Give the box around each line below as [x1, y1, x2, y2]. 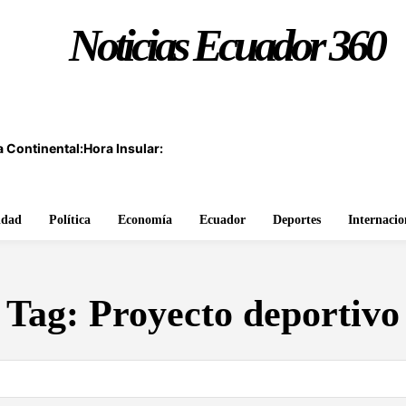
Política [49, 213, 91, 227]
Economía [118, 213, 172, 227]
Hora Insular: [82, 140, 163, 156]
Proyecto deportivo [89, 293, 400, 334]
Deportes [273, 213, 321, 227]
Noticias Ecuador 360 [68, 20, 383, 71]
